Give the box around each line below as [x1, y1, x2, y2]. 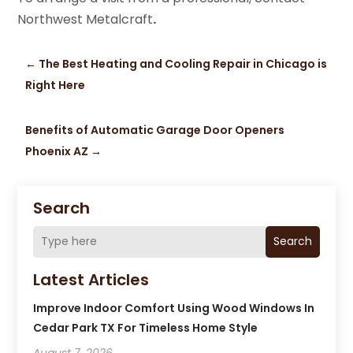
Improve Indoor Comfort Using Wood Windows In [33, 299, 315, 316]
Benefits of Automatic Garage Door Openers [25, 121, 285, 138]
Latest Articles [33, 268, 150, 291]
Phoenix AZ [25, 143, 89, 159]
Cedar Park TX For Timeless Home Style [33, 319, 258, 336]
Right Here [25, 76, 86, 93]
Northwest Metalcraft [17, 9, 154, 28]
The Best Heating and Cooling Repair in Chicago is [39, 55, 328, 72]
